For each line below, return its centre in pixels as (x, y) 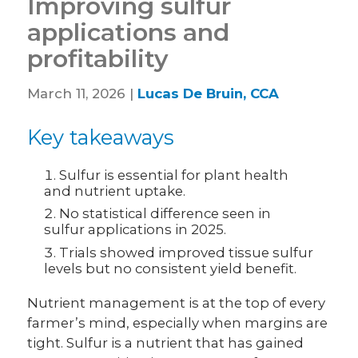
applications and (129, 33)
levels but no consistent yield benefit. (171, 268)
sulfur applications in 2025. (135, 230)
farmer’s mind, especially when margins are (178, 322)
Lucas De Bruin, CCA (209, 94)
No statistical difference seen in (165, 214)
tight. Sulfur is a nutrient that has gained (166, 342)
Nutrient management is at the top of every (177, 302)
